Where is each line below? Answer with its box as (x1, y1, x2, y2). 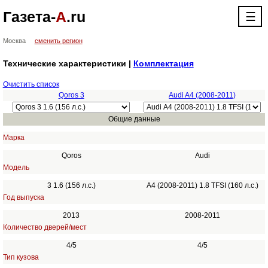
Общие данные (108, 115, 160, 123)
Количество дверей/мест (2, 223, 87, 232)
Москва (2, 37, 26, 44)
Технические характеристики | (2, 59, 133, 68)
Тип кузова (2, 253, 39, 261)
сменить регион (34, 37, 83, 44)
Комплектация (133, 59, 194, 68)
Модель (2, 163, 29, 172)
